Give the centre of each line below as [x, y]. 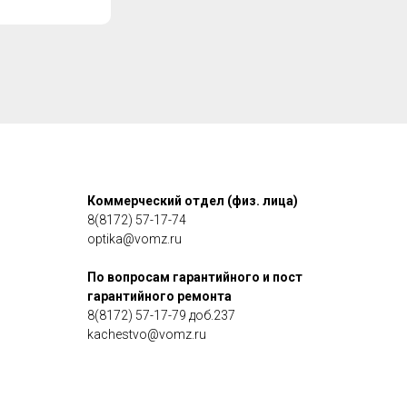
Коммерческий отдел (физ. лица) [193, 201]
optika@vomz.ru [134, 239]
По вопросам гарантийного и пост [195, 278]
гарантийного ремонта [159, 297]
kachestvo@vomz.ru [147, 335]
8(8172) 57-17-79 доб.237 [161, 316]
